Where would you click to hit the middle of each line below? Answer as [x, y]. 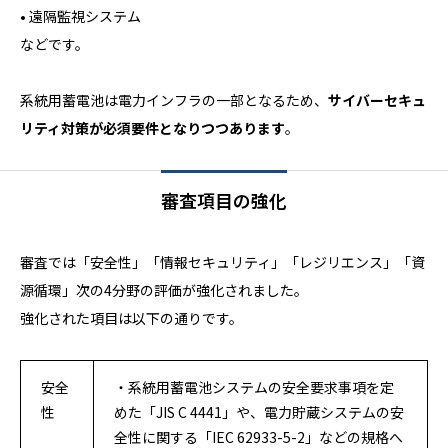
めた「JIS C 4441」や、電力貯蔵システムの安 [259, 412]
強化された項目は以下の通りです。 [131, 318]
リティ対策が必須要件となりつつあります [152, 128]
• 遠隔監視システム [80, 16]
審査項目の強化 [224, 200]
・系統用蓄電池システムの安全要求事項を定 [254, 387]
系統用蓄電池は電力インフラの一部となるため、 [174, 100]
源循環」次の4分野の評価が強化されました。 [164, 290]
